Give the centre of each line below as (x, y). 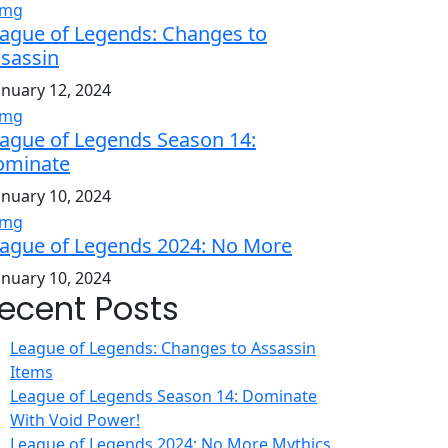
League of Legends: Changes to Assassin (163, 347)
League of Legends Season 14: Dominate (163, 395)
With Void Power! (75, 419)
